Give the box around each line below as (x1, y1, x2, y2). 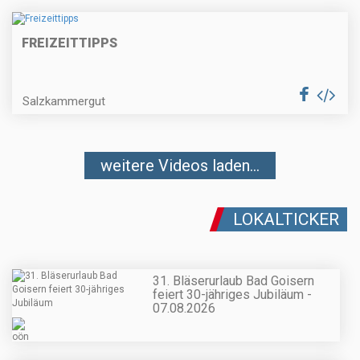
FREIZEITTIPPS (22, 35, 117, 51)
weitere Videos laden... (100, 156, 260, 176)
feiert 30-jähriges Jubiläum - (153, 286, 312, 302)
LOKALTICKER (233, 210, 339, 230)
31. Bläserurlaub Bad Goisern (153, 272, 314, 288)
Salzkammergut (22, 94, 105, 109)
